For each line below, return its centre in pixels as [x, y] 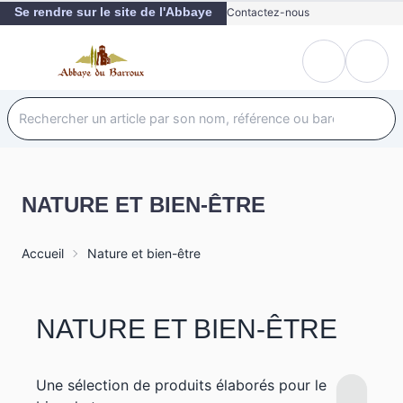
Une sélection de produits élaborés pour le [181, 385]
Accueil [43, 253]
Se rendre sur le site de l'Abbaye [113, 12]
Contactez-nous [268, 12]
